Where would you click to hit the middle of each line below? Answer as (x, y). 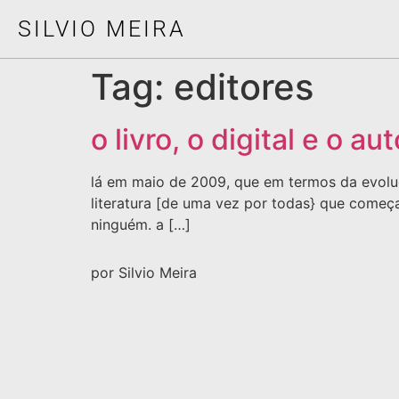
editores (244, 87)
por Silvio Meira (144, 273)
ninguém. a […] (141, 224)
